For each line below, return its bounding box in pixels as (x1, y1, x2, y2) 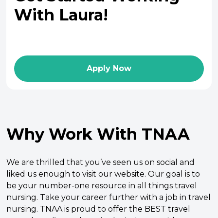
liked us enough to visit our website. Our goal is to (6, 169, 200, 179)
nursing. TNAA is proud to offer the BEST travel (6, 204, 191, 214)
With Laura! (14, 5, 109, 24)
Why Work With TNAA (6, 125, 190, 144)
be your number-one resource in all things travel (6, 181, 198, 190)
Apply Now (86, 64, 131, 73)
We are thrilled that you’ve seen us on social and (6, 157, 195, 167)
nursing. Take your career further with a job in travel (6, 192, 211, 202)
